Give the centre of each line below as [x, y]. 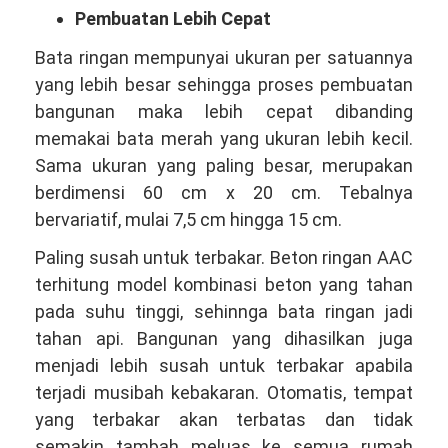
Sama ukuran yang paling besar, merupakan [224, 165]
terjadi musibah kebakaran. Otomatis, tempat [224, 392]
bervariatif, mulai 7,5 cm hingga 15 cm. [188, 219]
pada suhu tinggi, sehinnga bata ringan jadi [224, 311]
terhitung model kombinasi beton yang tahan [224, 284]
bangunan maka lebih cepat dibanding [224, 111]
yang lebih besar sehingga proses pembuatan [224, 84]
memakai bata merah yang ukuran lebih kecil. [224, 138]
